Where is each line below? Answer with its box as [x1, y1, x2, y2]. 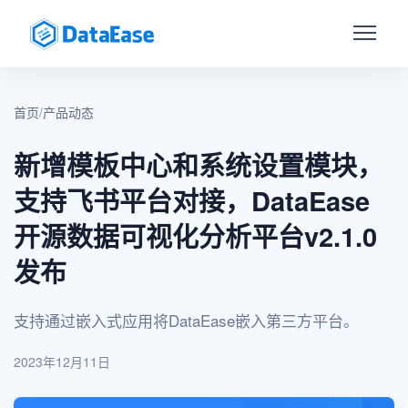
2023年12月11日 [14, 352, 110, 371]
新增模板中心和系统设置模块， [14, 146, 383, 184]
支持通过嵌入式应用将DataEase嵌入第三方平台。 [14, 309, 359, 331]
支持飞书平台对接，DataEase [14, 181, 370, 219]
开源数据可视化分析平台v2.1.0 [14, 217, 377, 255]
